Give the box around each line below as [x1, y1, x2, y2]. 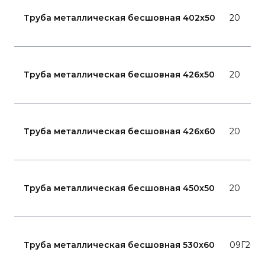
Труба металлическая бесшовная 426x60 [24, 126, 215, 137]
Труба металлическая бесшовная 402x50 [24, 12, 215, 23]
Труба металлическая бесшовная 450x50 [24, 183, 215, 193]
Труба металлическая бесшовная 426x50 [24, 69, 215, 80]
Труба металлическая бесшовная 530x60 [24, 240, 215, 250]
